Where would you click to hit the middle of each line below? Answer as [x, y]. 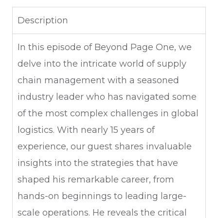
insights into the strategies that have [98, 163]
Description [43, 20]
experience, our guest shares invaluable [105, 146]
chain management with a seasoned [98, 80]
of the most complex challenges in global [108, 113]
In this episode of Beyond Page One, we [105, 47]
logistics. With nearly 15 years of [86, 130]
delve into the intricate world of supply [102, 64]
